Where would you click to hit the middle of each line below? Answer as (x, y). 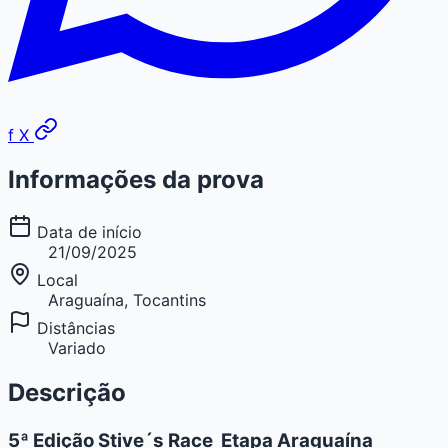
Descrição (67, 392)
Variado (77, 347)
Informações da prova (136, 180)
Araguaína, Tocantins (127, 299)
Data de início (87, 231)
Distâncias (73, 327)
